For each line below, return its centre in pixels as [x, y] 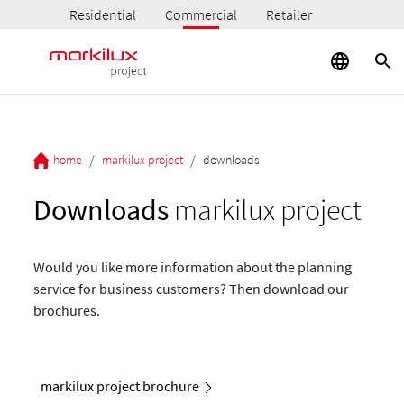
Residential [103, 14]
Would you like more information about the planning [193, 267]
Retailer [289, 14]
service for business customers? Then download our [192, 289]
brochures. [67, 310]
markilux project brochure [120, 386]
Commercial [202, 14]
